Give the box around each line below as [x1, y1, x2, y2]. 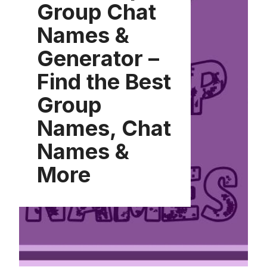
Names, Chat [37, 114, 171, 141]
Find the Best [37, 68, 171, 95]
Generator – [37, 45, 159, 72]
